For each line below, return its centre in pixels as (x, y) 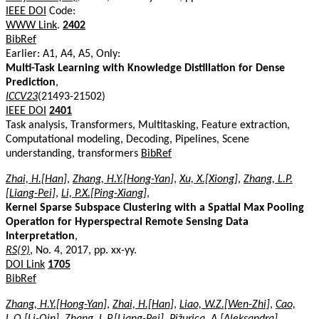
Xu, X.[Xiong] (209, 179)
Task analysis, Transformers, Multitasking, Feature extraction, (148, 125)
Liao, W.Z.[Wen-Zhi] (225, 304)
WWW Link (31, 25)
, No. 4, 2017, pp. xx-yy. (83, 250)
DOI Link (25, 265)
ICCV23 (22, 96)
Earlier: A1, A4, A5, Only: (63, 54)
